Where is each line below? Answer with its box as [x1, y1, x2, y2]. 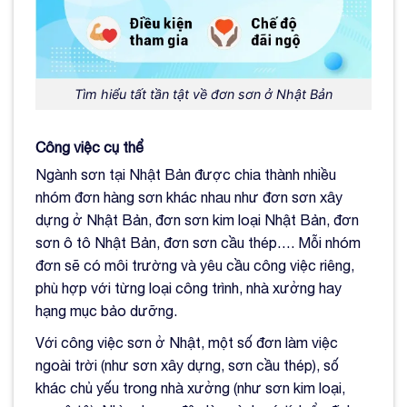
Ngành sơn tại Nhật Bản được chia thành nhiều [35, 166, 336, 184]
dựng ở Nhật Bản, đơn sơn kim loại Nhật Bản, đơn [35, 212, 359, 229]
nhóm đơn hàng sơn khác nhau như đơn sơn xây [35, 189, 342, 206]
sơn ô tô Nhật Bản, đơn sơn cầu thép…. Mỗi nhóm [35, 234, 361, 252]
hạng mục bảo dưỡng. [35, 303, 177, 320]
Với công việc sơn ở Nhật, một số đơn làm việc [35, 334, 338, 352]
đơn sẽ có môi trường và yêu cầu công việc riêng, [35, 257, 354, 274]
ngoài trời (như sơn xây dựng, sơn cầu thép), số [35, 357, 339, 374]
